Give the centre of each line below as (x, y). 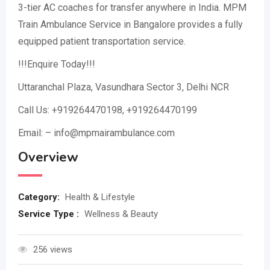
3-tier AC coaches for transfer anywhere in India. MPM (132, 8)
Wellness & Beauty (121, 214)
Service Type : (50, 214)
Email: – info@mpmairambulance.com (96, 133)
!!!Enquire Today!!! (57, 64)
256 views (53, 250)
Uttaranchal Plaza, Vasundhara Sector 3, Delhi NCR (124, 87)
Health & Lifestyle (100, 197)
